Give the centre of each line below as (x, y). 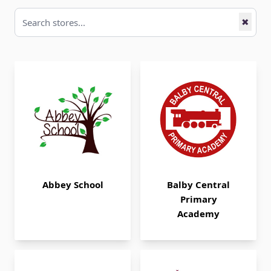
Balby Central (198, 184)
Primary (198, 199)
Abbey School (73, 184)
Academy (198, 214)
